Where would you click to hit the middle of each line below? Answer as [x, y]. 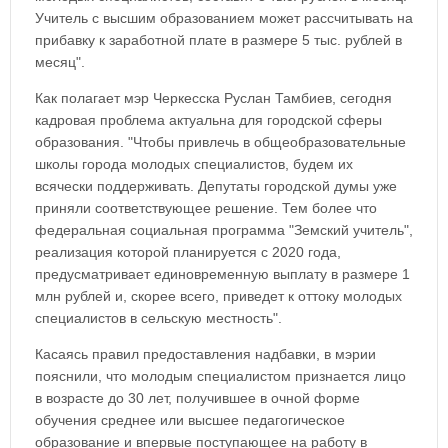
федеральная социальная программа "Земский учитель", [224, 230]
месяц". [60, 62]
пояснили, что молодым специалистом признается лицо [220, 376]
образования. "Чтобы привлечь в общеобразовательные [220, 142]
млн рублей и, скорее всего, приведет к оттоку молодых [218, 296]
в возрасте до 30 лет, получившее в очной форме [197, 398]
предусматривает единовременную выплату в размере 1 [222, 274]
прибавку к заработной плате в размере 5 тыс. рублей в [218, 40]
